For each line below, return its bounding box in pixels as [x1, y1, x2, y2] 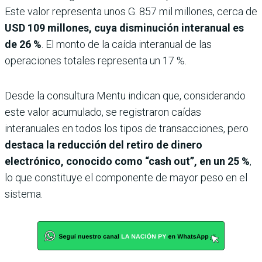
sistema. [5, 187, 43, 200]
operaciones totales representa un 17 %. [5, 54, 187, 67]
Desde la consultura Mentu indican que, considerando [5, 89, 246, 102]
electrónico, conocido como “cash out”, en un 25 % [5, 154, 250, 167]
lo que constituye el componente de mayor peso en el [5, 171, 247, 184]
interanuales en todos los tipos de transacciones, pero [5, 122, 249, 135]
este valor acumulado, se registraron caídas [5, 105, 201, 118]
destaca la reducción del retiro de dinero [5, 138, 202, 151]
